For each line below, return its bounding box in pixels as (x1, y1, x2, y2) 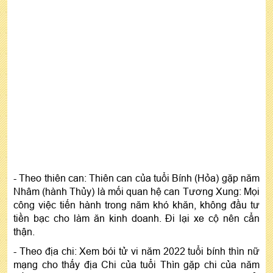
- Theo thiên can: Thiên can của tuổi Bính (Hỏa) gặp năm (13, 172, 260, 183)
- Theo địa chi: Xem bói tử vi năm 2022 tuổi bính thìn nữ (13, 245, 260, 257)
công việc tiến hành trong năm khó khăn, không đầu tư (13, 199, 260, 210)
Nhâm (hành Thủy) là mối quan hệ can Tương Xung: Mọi (13, 185, 260, 197)
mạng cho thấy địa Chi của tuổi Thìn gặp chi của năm (13, 258, 260, 270)
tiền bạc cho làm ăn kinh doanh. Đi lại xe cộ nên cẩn (13, 212, 260, 224)
